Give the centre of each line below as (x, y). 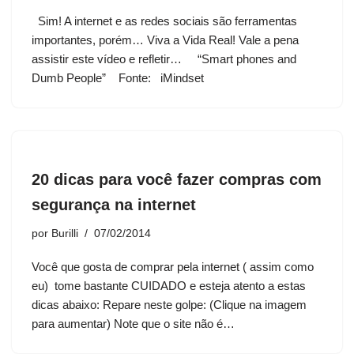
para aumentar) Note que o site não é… (135, 324)
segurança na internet (114, 205)
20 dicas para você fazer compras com (177, 180)
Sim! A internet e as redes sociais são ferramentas (164, 21)
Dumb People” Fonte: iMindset (119, 78)
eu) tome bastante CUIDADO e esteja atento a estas (169, 286)
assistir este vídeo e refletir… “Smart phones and (164, 59)
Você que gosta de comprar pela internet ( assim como (173, 267)
